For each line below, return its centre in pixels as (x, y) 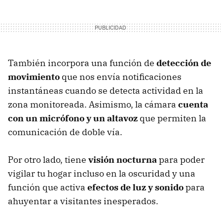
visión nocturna (123, 159)
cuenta (193, 104)
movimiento (34, 76)
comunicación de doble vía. (65, 132)
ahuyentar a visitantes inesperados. (83, 201)
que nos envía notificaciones (121, 76)
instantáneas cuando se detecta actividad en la (106, 90)
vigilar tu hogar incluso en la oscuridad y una (102, 173)
